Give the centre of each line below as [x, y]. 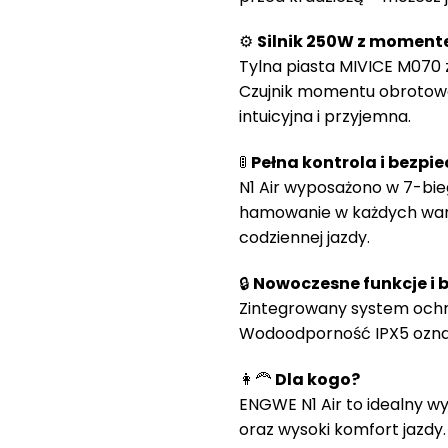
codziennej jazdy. [304, 238]
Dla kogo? [317, 379]
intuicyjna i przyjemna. [325, 117]
